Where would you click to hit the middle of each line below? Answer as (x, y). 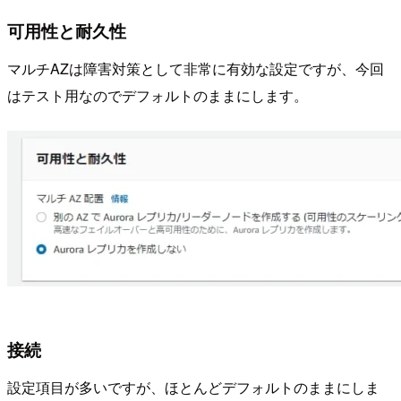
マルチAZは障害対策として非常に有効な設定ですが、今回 (196, 69)
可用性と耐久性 (67, 31)
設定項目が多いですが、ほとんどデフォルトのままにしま (193, 387)
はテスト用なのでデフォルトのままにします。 (158, 96)
